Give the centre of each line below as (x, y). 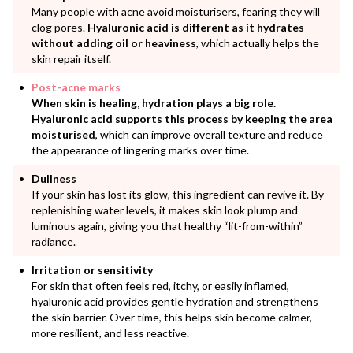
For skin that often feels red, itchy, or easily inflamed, (160, 285)
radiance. (54, 241)
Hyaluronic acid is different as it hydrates (196, 27)
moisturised (63, 134)
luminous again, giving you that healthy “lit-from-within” (167, 225)
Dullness (54, 178)
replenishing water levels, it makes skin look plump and (165, 210)
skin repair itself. (71, 58)
